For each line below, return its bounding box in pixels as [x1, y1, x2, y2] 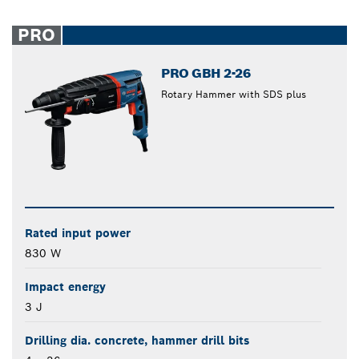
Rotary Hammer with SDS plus [161, 88, 307, 101]
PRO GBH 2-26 [161, 65, 251, 83]
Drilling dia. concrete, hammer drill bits [25, 333, 249, 349]
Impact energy [25, 280, 106, 295]
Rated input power [25, 226, 131, 241]
